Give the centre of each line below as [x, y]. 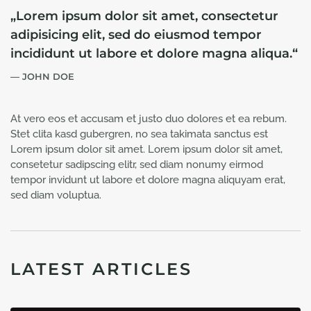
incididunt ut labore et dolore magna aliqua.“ [154, 54]
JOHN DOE [48, 77]
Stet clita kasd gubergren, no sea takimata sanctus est [139, 134]
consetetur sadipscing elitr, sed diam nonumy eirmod [137, 165]
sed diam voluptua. [56, 195]
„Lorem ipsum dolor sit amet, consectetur [144, 16]
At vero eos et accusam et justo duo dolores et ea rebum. [149, 119]
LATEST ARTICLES [101, 269]
